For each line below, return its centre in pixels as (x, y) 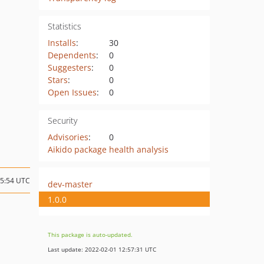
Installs (62, 43)
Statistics (64, 26)
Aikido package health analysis (108, 149)
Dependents (72, 55)
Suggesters (69, 67)
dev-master (70, 184)
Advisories (68, 137)
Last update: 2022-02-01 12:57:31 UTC (102, 249)
